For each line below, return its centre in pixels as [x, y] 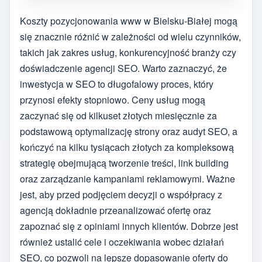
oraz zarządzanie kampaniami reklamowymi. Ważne [127, 178]
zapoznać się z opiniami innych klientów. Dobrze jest [129, 226]
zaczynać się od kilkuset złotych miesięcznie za [118, 115]
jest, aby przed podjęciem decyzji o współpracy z [121, 194]
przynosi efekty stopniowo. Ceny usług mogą [113, 99]
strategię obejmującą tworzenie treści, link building [124, 163]
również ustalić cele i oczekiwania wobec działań [122, 242]
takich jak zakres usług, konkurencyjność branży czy [128, 52]
